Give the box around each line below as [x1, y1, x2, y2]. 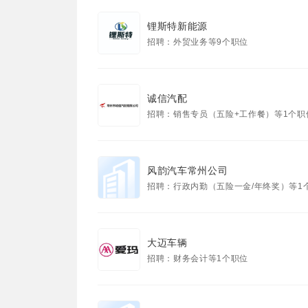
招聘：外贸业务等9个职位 [147, 37, 248, 47]
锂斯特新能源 [147, 21, 208, 32]
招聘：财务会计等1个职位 [147, 254, 248, 263]
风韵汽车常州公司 [147, 165, 228, 176]
